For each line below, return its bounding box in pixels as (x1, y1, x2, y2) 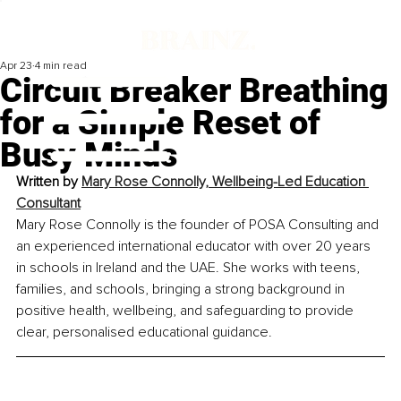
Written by (16, 173, 81, 192)
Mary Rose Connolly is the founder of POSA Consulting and (16, 216, 382, 235)
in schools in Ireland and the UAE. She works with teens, (16, 259, 363, 277)
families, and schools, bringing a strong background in (16, 280, 348, 299)
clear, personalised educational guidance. (16, 323, 272, 342)
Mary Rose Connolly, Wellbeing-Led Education (81, 173, 369, 192)
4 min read (35, 59, 87, 73)
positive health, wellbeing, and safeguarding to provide (16, 302, 357, 320)
